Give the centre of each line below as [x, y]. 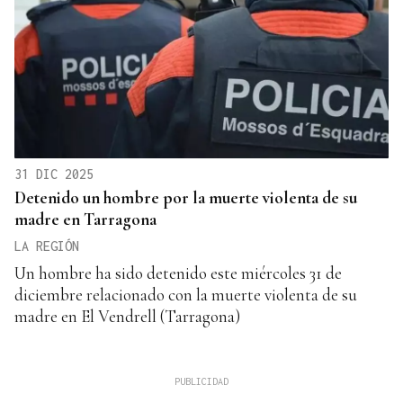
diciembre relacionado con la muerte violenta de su [186, 294]
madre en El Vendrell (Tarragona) [127, 316]
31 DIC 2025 [54, 174]
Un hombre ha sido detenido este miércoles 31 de [178, 273]
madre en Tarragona [85, 219]
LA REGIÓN [47, 246]
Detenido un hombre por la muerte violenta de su [186, 197]
